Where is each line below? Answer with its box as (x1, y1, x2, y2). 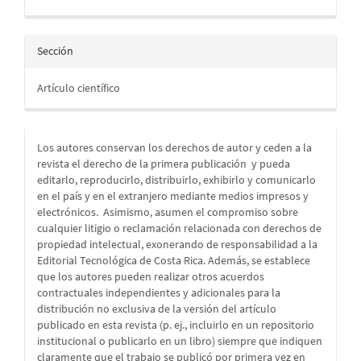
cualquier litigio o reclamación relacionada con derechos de (37, 221, 322, 236)
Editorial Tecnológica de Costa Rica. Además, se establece (37, 253, 310, 268)
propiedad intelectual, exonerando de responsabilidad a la (37, 237, 317, 252)
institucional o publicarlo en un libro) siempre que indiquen (37, 334, 322, 349)
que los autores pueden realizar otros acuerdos (37, 269, 264, 284)
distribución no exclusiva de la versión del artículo (37, 301, 276, 317)
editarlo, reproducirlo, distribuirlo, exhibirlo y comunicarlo (37, 172, 316, 188)
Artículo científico (37, 81, 120, 96)
